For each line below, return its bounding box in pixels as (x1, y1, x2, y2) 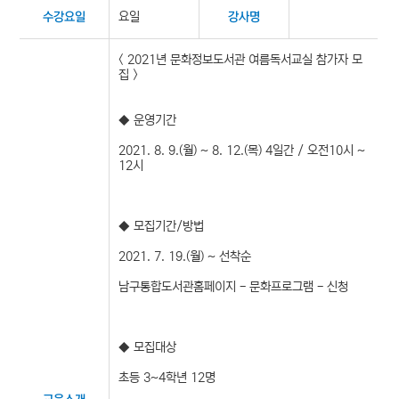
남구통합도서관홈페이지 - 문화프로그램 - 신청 (118, 280, 349, 294)
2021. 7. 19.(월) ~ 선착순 (118, 249, 252, 264)
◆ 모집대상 (118, 340, 177, 354)
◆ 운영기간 (118, 113, 177, 127)
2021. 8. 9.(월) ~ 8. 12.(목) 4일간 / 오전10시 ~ (118, 143, 366, 158)
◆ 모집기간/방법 (118, 219, 205, 233)
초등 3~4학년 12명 (118, 370, 216, 385)
